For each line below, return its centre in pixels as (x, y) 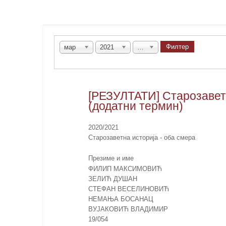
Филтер (177, 46)
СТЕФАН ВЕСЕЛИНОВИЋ (128, 189)
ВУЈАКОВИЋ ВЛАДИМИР (128, 209)
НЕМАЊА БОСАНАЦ (121, 199)
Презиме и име (111, 158)
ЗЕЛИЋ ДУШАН (112, 179)
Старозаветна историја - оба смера (142, 138)
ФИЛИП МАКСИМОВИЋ (125, 169)
